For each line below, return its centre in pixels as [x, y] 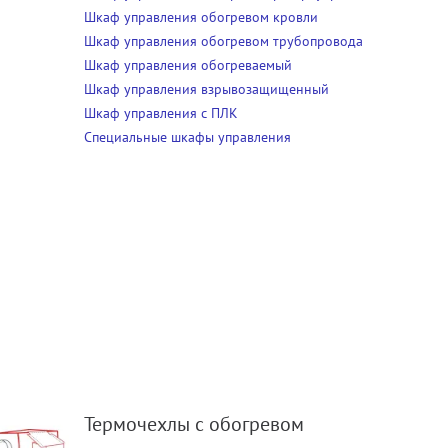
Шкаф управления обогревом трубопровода [223, 41]
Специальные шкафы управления [187, 137]
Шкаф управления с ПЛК [160, 113]
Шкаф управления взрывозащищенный [206, 89]
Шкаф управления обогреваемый [187, 65]
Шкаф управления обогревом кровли [200, 17]
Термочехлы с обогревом [193, 424]
